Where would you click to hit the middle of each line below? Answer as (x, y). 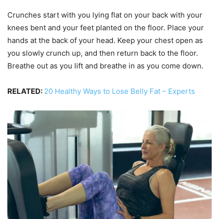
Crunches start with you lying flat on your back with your (105, 15)
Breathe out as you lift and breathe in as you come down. (105, 66)
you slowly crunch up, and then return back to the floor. (103, 53)
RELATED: (26, 91)
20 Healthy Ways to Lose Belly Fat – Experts (120, 91)
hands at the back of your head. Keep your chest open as (105, 41)
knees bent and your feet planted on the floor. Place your (106, 28)
